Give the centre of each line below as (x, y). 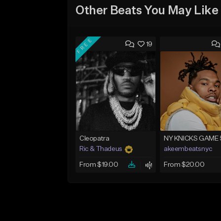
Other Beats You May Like (147, 11)
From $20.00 (184, 165)
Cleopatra (94, 139)
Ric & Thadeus (101, 149)
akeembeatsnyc (188, 149)
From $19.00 (99, 165)
